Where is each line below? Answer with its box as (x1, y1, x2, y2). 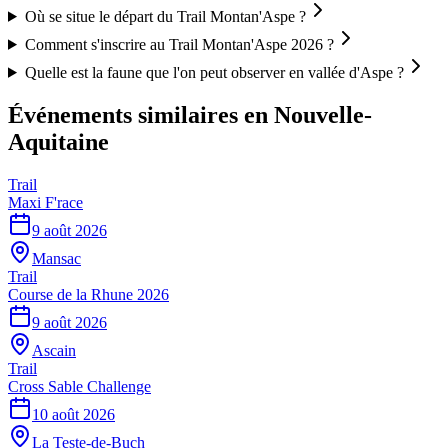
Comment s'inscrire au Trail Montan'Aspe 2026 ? (24, 35, 334, 53)
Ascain (32, 341, 76, 359)
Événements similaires (8, 101, 238, 128)
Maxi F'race (8, 193, 83, 211)
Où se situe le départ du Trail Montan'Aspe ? (24, 7, 306, 25)
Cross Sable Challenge (8, 377, 151, 395)
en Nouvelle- (238, 101, 372, 128)
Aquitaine (8, 128, 109, 155)
